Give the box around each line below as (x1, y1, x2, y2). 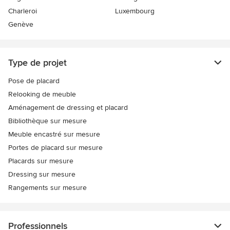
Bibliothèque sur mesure (8, 117, 87, 126)
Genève (8, 20, 33, 29)
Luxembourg (115, 7, 155, 16)
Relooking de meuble (8, 90, 76, 99)
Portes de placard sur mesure (8, 143, 103, 152)
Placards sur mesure (8, 157, 73, 166)
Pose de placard (8, 76, 60, 86)
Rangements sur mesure (8, 183, 87, 193)
